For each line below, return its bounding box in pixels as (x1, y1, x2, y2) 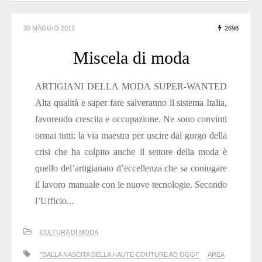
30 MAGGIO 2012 (23, 25, 75, 32)
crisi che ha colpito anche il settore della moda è (35, 147, 227, 157)
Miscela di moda (73, 48, 189, 68)
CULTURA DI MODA (40, 229, 98, 236)
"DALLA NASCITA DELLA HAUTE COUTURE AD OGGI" (40, 251, 199, 258)
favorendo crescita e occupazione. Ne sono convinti (35, 114, 227, 125)
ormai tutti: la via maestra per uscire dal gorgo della (35, 130, 227, 141)
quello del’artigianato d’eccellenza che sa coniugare (35, 163, 227, 174)
